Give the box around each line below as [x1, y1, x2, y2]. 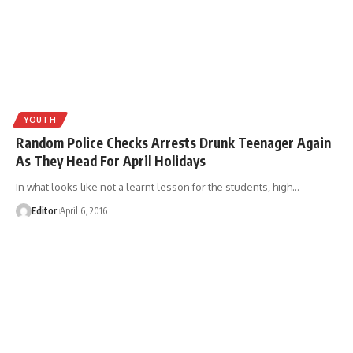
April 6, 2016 [60, 205, 107, 217]
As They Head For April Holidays [16, 152, 206, 170]
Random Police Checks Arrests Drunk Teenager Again [16, 134, 331, 152]
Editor [32, 205, 57, 217]
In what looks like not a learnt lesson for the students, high [16, 180, 292, 194]
